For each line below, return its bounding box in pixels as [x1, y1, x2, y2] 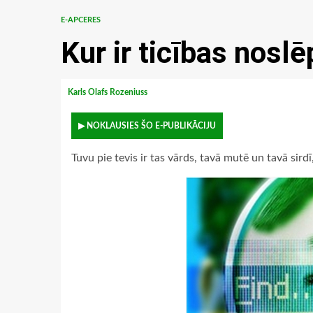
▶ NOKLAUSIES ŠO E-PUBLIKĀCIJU [78, 122, 216, 130]
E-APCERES [61, 16, 101, 24]
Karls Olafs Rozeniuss [68, 88, 150, 96]
